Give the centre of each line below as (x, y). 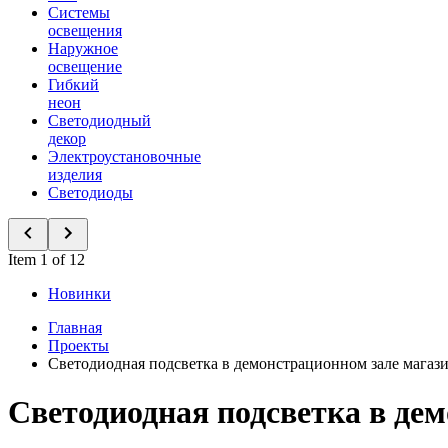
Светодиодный (99, 120)
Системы (79, 12)
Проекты (78, 345)
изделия (75, 174)
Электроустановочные (124, 156)
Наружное (83, 48)
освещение (85, 66)
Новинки (79, 293)
